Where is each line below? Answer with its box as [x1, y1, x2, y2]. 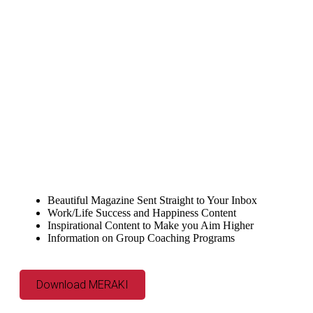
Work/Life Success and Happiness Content [48, 207, 236, 219]
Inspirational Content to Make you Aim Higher [48, 219, 254, 231]
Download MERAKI [36, 278, 129, 291]
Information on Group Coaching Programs [48, 232, 235, 244]
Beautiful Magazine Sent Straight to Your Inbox [48, 194, 257, 206]
